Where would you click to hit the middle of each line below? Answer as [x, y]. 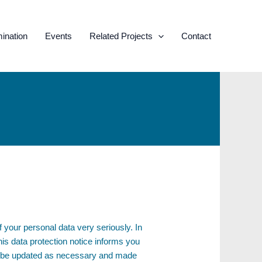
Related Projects [121, 36]
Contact [196, 36]
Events [58, 36]
